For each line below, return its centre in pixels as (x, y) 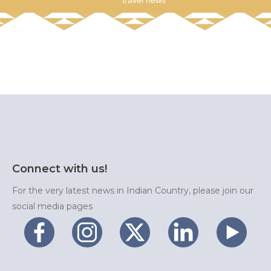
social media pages (52, 207)
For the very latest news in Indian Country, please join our (133, 191)
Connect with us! (60, 169)
